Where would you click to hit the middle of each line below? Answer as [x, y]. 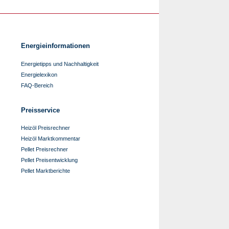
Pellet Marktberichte [45, 171]
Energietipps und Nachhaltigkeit [60, 64]
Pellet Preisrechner [44, 149]
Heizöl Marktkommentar [51, 139]
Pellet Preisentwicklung [49, 160]
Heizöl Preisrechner [45, 128]
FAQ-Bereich [37, 85]
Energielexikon [39, 74]
